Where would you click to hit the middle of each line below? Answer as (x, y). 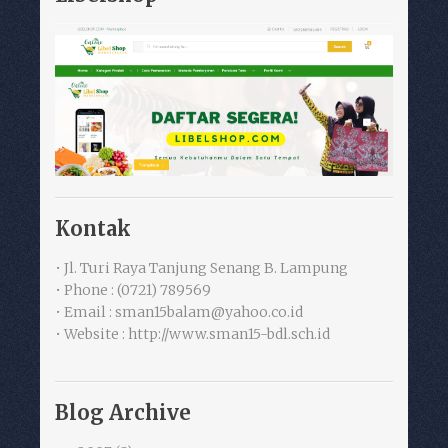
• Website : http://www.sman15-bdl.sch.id (192, 334)
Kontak (93, 229)
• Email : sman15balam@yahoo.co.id (179, 312)
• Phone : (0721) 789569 (133, 290)
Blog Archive (123, 413)
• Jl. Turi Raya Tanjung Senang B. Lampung (201, 268)
